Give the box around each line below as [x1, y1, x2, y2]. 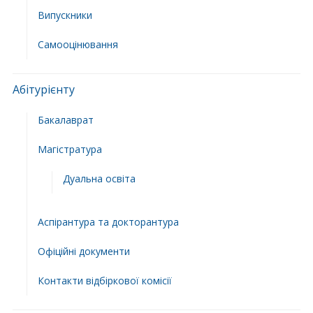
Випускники [37, 8, 92, 22]
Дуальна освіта [62, 171, 136, 185]
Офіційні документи [37, 244, 130, 258]
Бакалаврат [37, 112, 94, 126]
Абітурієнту [12, 81, 75, 97]
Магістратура [37, 142, 102, 156]
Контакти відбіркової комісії [37, 273, 172, 287]
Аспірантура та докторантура [37, 214, 179, 228]
